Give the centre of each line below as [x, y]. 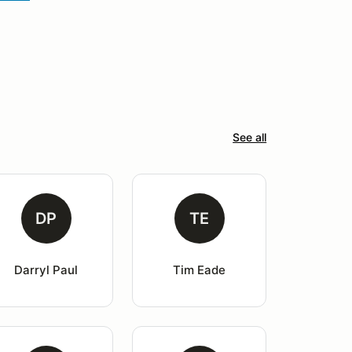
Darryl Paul [46, 270]
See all [250, 137]
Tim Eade [200, 270]
